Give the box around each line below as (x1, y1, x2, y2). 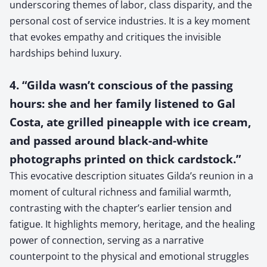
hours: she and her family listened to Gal (10, 95, 235, 111)
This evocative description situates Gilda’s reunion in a (10, 169, 253, 182)
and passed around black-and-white (10, 132, 208, 148)
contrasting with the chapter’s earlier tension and (10, 201, 232, 215)
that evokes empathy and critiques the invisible (10, 30, 221, 44)
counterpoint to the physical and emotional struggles (10, 249, 249, 263)
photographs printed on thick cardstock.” (10, 151, 241, 166)
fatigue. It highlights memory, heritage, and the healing (10, 217, 255, 231)
